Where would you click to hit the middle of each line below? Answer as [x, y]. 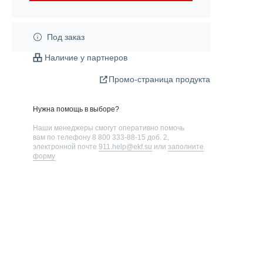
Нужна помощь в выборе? [76, 109]
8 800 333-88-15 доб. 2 [130, 137]
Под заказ [66, 37]
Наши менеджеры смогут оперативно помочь [109, 128]
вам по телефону [63, 137]
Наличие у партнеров [86, 57]
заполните [186, 146]
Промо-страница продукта [159, 79]
